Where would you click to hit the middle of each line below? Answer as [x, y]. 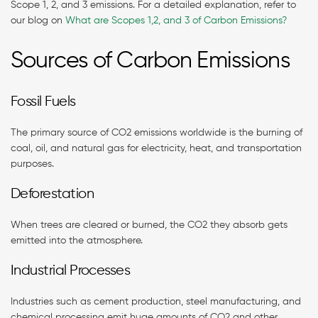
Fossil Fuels [45, 102]
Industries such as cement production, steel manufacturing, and [156, 301]
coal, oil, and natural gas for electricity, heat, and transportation [156, 148]
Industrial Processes [72, 270]
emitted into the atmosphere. [78, 240]
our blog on [38, 21]
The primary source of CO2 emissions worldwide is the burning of [157, 132]
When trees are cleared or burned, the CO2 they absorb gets [149, 225]
